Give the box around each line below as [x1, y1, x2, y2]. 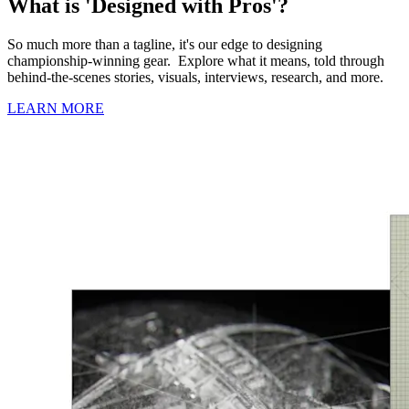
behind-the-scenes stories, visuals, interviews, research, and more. [7, 68, 383, 85]
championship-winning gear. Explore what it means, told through [7, 52, 384, 68]
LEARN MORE [7, 100, 104, 116]
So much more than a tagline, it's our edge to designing [7, 36, 322, 52]
